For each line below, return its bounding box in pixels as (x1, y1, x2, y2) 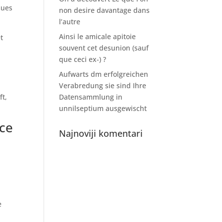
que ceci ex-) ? (59, 55, 107, 64)
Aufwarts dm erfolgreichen (59, 69, 149, 79)
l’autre (59, 17, 81, 26)
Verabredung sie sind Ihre (59, 81, 147, 90)
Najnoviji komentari (59, 127, 143, 139)
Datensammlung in (59, 92, 123, 102)
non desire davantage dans (59, 5, 150, 15)
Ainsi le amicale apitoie (59, 32, 136, 41)
